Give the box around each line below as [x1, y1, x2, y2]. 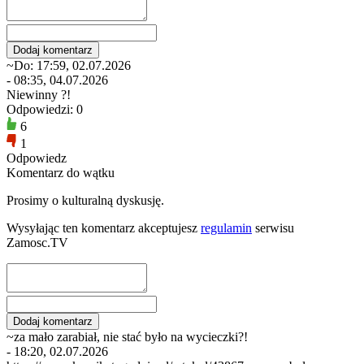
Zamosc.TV [6, 235, 68, 249]
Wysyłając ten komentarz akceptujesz [6, 220, 201, 235]
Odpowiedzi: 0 [6, 102, 83, 116]
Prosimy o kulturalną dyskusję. [6, 193, 164, 207]
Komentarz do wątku [6, 165, 115, 180]
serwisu [252, 220, 294, 235]
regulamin [201, 220, 252, 235]
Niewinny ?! [6, 87, 71, 102]
